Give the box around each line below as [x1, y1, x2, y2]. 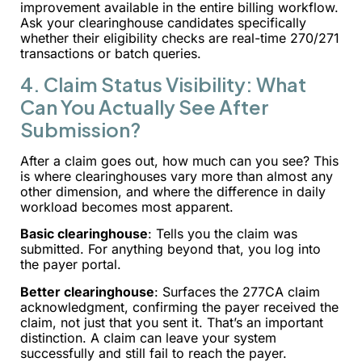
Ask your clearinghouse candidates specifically [20, 14, 306, 31]
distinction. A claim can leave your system [20, 329, 276, 346]
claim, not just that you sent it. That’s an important [20, 314, 323, 330]
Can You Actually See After [20, 95, 269, 120]
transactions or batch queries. [20, 44, 201, 61]
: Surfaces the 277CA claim [154, 283, 320, 300]
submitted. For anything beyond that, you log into [20, 241, 321, 258]
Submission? [20, 117, 141, 142]
